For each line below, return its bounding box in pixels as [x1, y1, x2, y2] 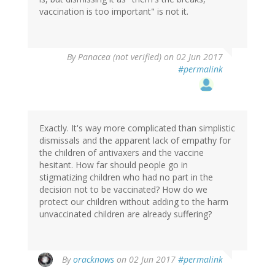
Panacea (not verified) [78, 51, 161, 63]
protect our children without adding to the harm [39, 196, 228, 208]
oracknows [73, 254, 114, 266]
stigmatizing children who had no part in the [39, 171, 213, 184]
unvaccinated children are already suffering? [39, 208, 212, 220]
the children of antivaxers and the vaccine [39, 147, 204, 159]
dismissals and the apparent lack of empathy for [39, 134, 231, 147]
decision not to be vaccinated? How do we [39, 184, 207, 196]
